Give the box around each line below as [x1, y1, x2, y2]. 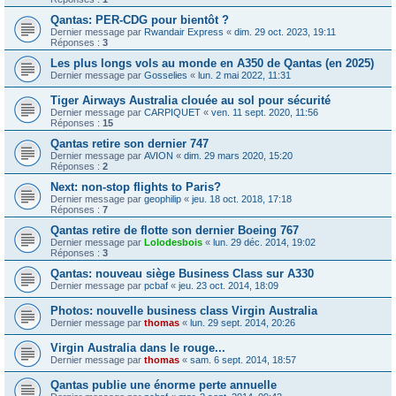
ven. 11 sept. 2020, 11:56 [211, 107, 318, 118]
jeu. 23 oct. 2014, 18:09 [179, 280, 278, 292]
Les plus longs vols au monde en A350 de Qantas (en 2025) [50, 57, 374, 71]
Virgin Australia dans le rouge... [50, 341, 225, 355]
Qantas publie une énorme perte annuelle [50, 378, 277, 392]
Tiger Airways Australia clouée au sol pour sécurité [50, 94, 331, 108]
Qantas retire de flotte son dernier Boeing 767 [50, 224, 299, 238]
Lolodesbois [144, 237, 202, 248]
